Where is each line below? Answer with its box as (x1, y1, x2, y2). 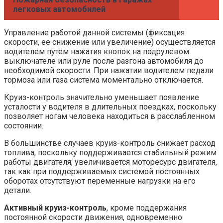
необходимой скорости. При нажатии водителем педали (4, 66, 214, 76)
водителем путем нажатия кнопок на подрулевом (4, 47, 189, 57)
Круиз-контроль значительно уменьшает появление (4, 93, 199, 103)
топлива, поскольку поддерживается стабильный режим (4, 148, 217, 158)
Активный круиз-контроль (4, 203, 107, 213)
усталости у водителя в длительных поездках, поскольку (4, 102, 217, 112)
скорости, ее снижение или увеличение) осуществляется (4, 37, 216, 47)
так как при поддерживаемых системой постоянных (4, 167, 200, 177)
